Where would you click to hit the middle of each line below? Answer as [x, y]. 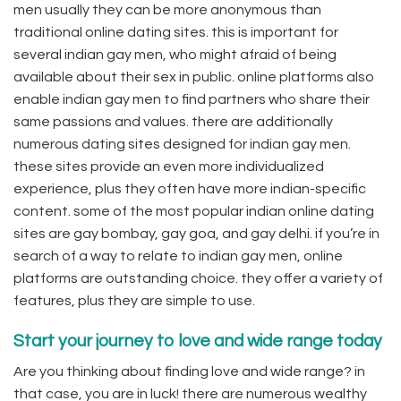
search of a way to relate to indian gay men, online [178, 256]
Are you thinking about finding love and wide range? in [189, 371]
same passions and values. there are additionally [173, 121]
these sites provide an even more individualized [169, 166]
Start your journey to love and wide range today [198, 341]
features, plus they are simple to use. [134, 300]
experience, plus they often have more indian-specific [190, 188]
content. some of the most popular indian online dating [194, 211]
